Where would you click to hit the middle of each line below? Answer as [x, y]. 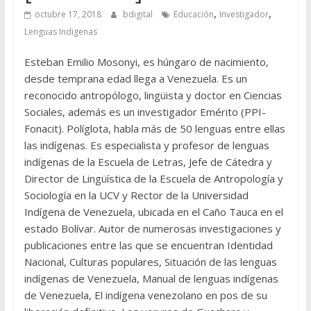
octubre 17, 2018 [68, 15]
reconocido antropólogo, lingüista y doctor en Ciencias [153, 95]
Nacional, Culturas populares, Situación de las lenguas [150, 262]
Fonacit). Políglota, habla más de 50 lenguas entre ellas [154, 129]
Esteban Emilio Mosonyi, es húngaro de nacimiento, [146, 62]
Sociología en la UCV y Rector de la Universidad [136, 195]
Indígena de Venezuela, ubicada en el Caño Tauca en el [153, 212]
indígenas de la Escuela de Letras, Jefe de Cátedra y [148, 162]
